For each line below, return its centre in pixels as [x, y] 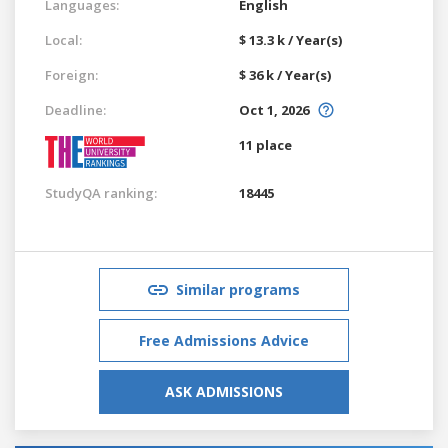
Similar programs [238, 289]
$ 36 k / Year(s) [285, 74]
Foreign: [71, 74]
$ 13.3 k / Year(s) [290, 39]
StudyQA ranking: [101, 192]
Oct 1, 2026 [274, 109]
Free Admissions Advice [224, 340]
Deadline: [75, 109]
